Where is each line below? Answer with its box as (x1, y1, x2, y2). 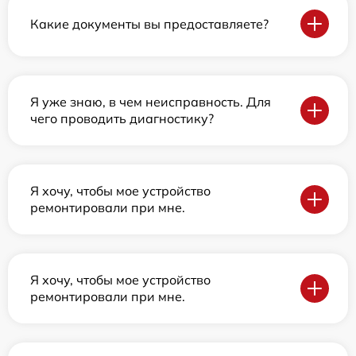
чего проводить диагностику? (30, 110, 214, 127)
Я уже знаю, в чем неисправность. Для (30, 94, 271, 110)
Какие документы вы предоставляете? (30, 15, 269, 32)
